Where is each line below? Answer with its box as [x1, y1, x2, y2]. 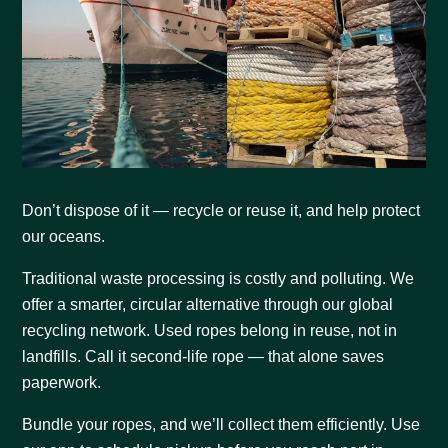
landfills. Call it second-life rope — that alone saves [22, 347, 385, 365]
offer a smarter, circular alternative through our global [22, 295, 394, 313]
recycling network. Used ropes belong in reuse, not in [22, 321, 398, 339]
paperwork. [22, 373, 102, 391]
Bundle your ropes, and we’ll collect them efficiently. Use [22, 415, 421, 433]
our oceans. [22, 227, 106, 245]
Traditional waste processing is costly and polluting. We [22, 269, 415, 287]
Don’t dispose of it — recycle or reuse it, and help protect [22, 201, 421, 219]
